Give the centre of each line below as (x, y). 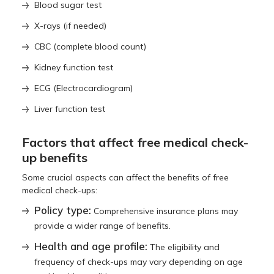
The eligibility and (184, 247)
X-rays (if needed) (71, 25)
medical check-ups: (60, 190)
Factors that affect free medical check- (135, 142)
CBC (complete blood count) (91, 46)
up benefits (55, 157)
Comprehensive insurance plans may (165, 211)
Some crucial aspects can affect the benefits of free (126, 177)
